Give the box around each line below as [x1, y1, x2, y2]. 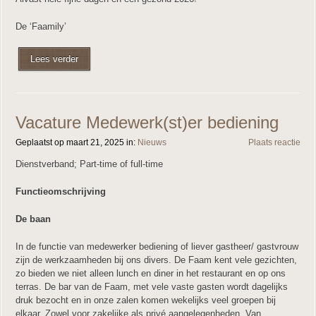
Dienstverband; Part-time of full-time [16, 159, 163, 169]
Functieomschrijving [16, 186, 106, 197]
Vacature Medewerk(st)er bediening [16, 113, 279, 132]
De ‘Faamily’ [16, 21, 66, 32]
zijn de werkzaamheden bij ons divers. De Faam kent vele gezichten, [16, 255, 297, 265]
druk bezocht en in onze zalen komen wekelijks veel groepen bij [16, 295, 276, 305]
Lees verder [30, 54, 78, 64]
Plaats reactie [248, 138, 300, 147]
